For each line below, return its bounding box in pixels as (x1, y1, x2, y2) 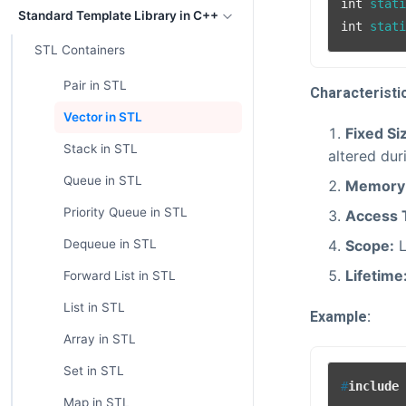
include (348, 379, 400, 394)
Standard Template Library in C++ (18, 8, 218, 23)
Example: (310, 307, 371, 325)
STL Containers (34, 43, 125, 57)
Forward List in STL (63, 268, 176, 283)
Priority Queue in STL (63, 205, 188, 219)
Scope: (345, 236, 394, 255)
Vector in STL (63, 110, 142, 124)
